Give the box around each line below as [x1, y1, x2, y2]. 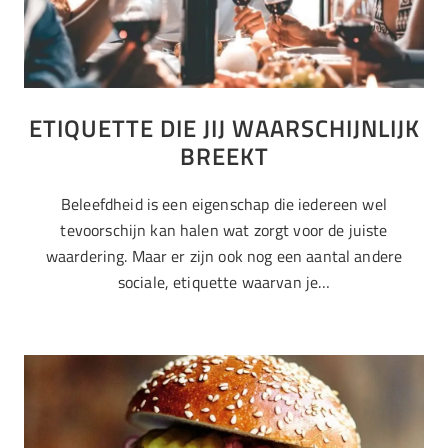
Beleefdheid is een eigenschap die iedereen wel [61, 192, 387, 217]
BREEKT [179, 138, 269, 175]
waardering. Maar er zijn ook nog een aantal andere [45, 244, 403, 269]
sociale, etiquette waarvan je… [117, 270, 331, 295]
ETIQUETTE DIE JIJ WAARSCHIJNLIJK [28, 110, 420, 147]
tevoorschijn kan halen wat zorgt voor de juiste [60, 218, 388, 243]
